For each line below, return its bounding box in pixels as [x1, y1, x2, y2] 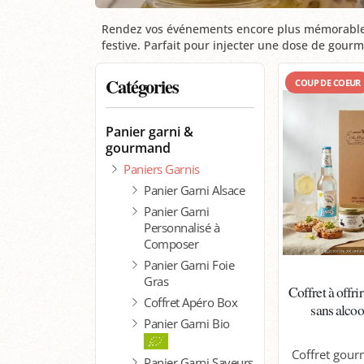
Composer [144, 235, 199, 252]
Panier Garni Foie [144, 256, 235, 273]
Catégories [106, 72, 179, 100]
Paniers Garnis [123, 160, 200, 177]
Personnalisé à [144, 219, 220, 236]
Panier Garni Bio [144, 314, 230, 331]
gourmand [106, 138, 171, 157]
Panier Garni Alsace [144, 181, 245, 198]
